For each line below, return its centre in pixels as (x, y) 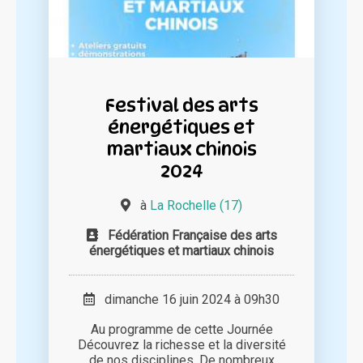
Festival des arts (181, 105)
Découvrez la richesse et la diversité (181, 345)
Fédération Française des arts (192, 236)
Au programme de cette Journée (181, 330)
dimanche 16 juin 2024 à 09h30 (187, 300)
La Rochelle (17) (196, 206)
